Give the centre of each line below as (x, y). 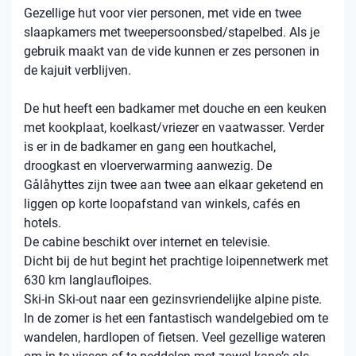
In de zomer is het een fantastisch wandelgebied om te (176, 318)
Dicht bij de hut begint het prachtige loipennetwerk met (176, 261)
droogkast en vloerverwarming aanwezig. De (148, 166)
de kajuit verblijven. (79, 70)
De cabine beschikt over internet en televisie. (147, 242)
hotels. (43, 223)
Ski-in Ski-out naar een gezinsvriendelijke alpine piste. (173, 299)
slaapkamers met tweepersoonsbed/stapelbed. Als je (172, 32)
